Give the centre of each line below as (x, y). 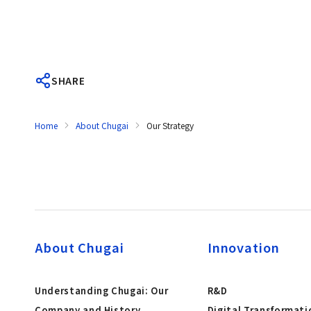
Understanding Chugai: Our (102, 290)
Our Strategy (170, 126)
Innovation (243, 247)
